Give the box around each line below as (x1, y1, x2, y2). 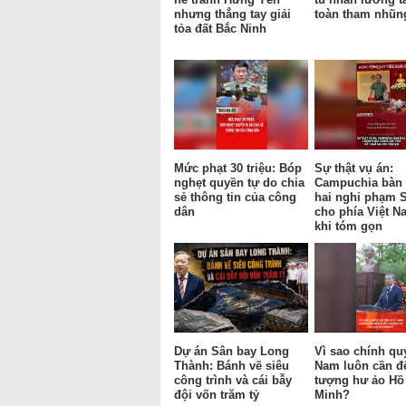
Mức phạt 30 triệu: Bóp (174, 160, 302, 175)
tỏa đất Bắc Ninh (174, 21, 266, 35)
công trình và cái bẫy (174, 372, 292, 387)
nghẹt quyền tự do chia (174, 175, 304, 189)
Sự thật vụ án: (314, 160, 393, 175)
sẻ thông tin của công (174, 189, 296, 204)
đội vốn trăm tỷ (174, 387, 259, 401)
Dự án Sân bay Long (174, 343, 289, 358)
